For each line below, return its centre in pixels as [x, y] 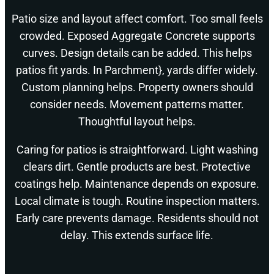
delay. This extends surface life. [137, 235]
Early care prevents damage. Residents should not [137, 218]
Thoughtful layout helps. [137, 122]
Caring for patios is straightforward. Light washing [137, 150]
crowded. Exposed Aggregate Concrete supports [137, 36]
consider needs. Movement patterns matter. [137, 105]
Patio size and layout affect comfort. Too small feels [137, 19]
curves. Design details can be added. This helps [137, 53]
